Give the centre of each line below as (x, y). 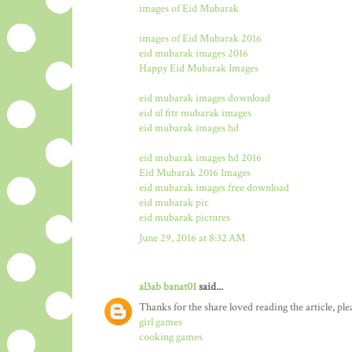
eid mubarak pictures (185, 217)
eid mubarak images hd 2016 (200, 158)
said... (210, 286)
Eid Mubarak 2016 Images (195, 172)
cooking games (171, 337)
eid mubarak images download (205, 98)
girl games (161, 322)
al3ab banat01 (168, 286)
